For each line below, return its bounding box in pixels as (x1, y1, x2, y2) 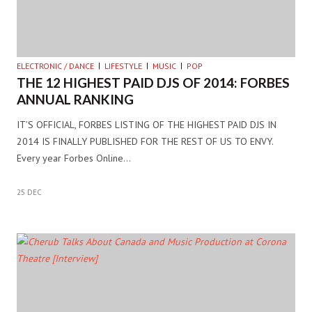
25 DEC (17, 187, 42, 197)
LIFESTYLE (104, 60, 142, 71)
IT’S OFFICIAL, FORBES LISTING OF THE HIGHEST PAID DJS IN (17, 118, 276, 131)
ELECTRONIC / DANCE (17, 60, 94, 71)
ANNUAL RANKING (17, 91, 134, 107)
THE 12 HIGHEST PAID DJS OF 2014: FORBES (17, 74, 290, 91)
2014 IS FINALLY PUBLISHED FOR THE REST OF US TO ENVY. (17, 134, 273, 148)
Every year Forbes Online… (17, 151, 131, 164)
